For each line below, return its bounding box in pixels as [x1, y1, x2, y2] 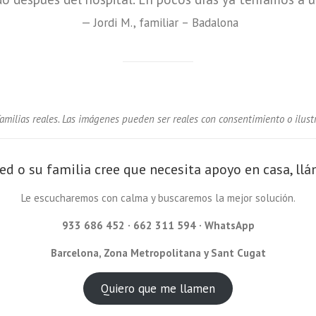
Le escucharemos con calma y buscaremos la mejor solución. [20, 190, 296, 205]
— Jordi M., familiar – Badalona [80, 14, 238, 30]
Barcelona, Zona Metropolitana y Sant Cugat [50, 245, 266, 260]
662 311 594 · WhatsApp [133, 218, 255, 232]
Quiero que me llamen [101, 280, 215, 296]
